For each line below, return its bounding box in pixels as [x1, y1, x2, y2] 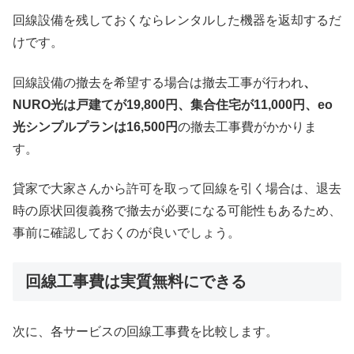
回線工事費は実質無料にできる [25, 272, 247, 290]
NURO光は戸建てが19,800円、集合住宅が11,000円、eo [13, 97, 333, 111]
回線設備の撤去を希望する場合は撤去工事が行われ [13, 75, 303, 89]
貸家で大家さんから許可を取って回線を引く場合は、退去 [13, 182, 341, 196]
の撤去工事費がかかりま [178, 119, 317, 134]
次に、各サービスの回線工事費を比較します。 [13, 324, 278, 338]
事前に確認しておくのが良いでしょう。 [13, 226, 240, 240]
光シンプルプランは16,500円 [13, 119, 178, 134]
